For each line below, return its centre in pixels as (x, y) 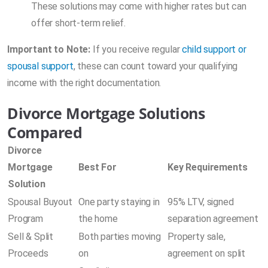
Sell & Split (31, 236)
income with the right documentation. (84, 83)
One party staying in (119, 202)
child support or (214, 49)
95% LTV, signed (201, 202)
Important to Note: (49, 49)
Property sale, (197, 236)
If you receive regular (136, 49)
